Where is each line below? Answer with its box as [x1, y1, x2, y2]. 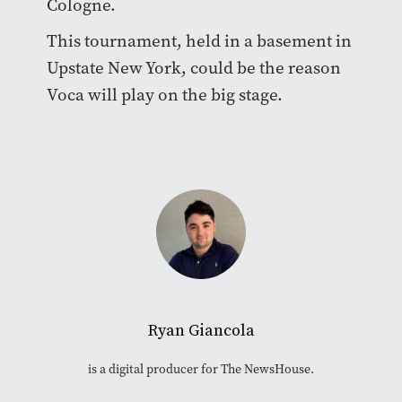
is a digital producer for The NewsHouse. [88, 360, 314, 378]
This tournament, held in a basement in [46, 29, 352, 52]
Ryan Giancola [147, 319, 255, 341]
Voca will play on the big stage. [46, 83, 286, 106]
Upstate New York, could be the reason [46, 56, 341, 79]
